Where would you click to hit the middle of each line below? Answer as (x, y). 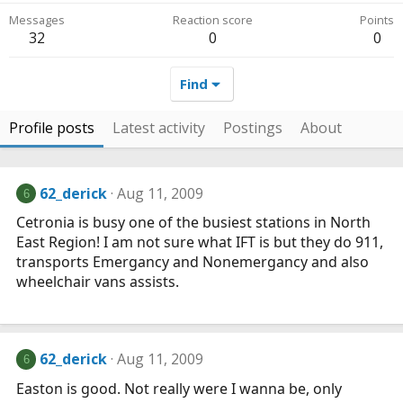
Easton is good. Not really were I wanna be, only (179, 388)
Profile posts (52, 128)
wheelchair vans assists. (98, 282)
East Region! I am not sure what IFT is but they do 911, (200, 242)
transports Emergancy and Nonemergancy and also (193, 262)
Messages (37, 20)
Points (377, 20)
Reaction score (212, 20)
